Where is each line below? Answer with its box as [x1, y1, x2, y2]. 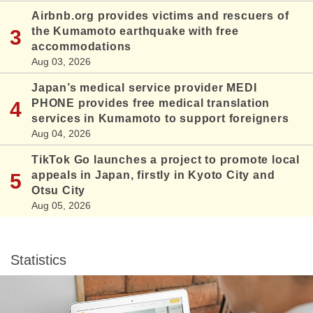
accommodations [31, 41, 132, 53]
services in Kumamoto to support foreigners [31, 112, 289, 125]
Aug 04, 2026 [31, 128, 91, 140]
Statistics [10, 252, 66, 268]
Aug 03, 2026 [31, 56, 91, 68]
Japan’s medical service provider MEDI [31, 82, 257, 94]
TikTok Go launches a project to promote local [31, 154, 300, 166]
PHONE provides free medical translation [31, 97, 270, 110]
